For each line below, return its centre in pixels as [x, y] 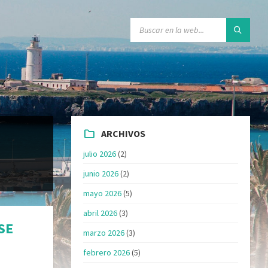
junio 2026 [101, 173]
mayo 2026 [103, 193]
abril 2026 [100, 213]
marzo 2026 [104, 232]
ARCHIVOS [124, 133]
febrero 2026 [107, 252]
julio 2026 [100, 153]
